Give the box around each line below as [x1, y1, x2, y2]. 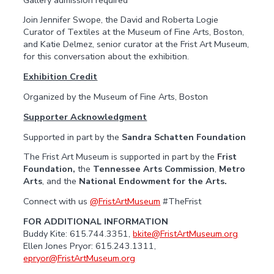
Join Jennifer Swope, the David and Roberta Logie [23, 13, 219, 26]
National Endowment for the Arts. [76, 175, 228, 188]
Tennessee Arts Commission [91, 163, 215, 176]
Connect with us [23, 195, 91, 208]
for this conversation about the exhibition [23, 50, 188, 63]
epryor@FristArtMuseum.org [23, 252, 136, 265]
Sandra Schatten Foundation [122, 130, 246, 143]
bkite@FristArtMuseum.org [133, 228, 239, 240]
